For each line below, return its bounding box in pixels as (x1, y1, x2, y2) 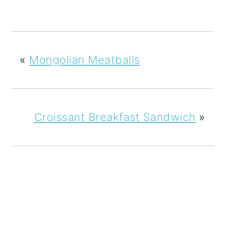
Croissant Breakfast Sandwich (34, 110, 196, 124)
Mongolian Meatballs (29, 53, 140, 66)
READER (11, 197, 92, 219)
